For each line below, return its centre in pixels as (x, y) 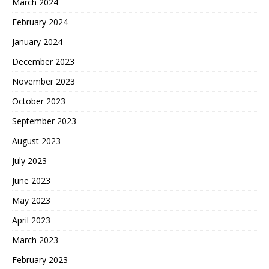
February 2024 (40, 22)
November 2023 (44, 81)
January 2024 (37, 42)
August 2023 (36, 141)
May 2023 (31, 200)
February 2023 (40, 260)
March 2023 (35, 240)
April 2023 (31, 220)
